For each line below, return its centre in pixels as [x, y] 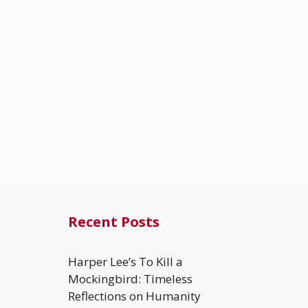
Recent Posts [113, 221]
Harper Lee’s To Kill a [125, 261]
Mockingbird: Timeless [130, 278]
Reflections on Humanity [134, 296]
